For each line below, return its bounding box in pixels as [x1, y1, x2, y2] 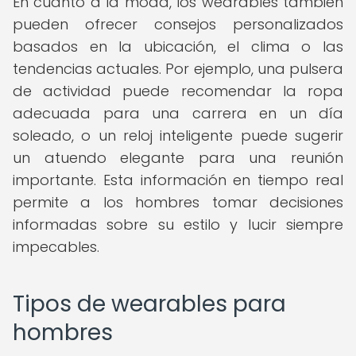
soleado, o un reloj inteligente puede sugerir [13, 126, 343, 145]
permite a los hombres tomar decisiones [13, 192, 343, 212]
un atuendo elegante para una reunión [13, 148, 343, 168]
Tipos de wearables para [13, 288, 286, 319]
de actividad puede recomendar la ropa [13, 81, 343, 101]
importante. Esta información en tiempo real [13, 170, 343, 190]
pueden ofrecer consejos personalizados [13, 14, 343, 34]
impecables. [13, 237, 99, 257]
